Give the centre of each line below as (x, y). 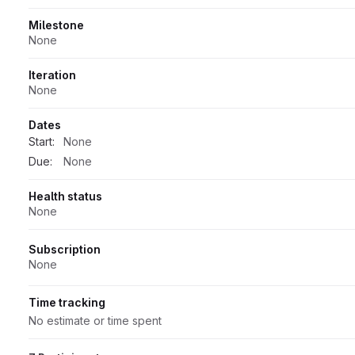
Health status (65, 196)
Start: (42, 141)
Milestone (56, 25)
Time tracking (67, 302)
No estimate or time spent (95, 320)
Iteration (52, 74)
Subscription (65, 249)
